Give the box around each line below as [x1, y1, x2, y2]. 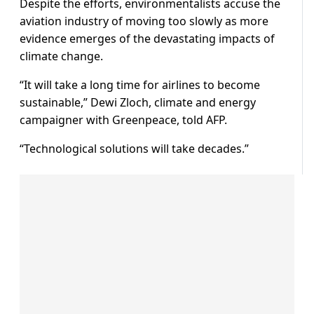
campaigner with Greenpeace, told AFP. [20, 112, 227, 128]
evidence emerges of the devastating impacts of [20, 31, 275, 47]
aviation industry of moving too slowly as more [20, 13, 268, 29]
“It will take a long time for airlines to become [20, 77, 260, 93]
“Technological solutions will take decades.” [20, 141, 249, 157]
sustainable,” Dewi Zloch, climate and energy [20, 95, 256, 111]
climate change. [20, 48, 103, 64]
